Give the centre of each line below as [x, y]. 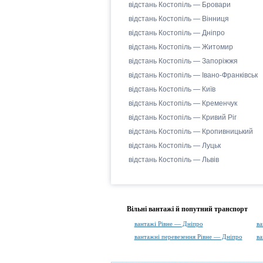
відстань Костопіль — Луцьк [174, 146]
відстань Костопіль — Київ [172, 89]
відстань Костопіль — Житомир [181, 47]
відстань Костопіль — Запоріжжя [183, 61]
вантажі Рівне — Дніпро [168, 224]
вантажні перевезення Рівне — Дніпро [188, 237]
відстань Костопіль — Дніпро [176, 33]
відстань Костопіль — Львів [173, 160]
